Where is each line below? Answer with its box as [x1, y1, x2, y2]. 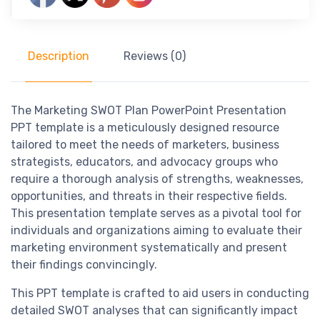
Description [28, 49, 89, 64]
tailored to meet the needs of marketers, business [11, 138, 279, 152]
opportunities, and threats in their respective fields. [11, 189, 287, 204]
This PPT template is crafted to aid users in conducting [11, 286, 309, 301]
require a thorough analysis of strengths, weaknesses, [11, 172, 304, 186]
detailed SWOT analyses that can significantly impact [11, 304, 298, 318]
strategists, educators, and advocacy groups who [11, 155, 278, 169]
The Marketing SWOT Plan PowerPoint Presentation [11, 104, 286, 118]
